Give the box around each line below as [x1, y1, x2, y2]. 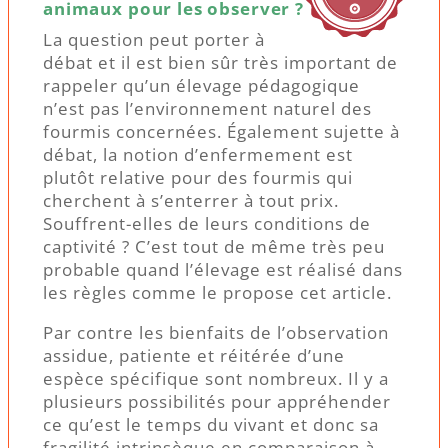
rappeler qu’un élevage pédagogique [43, 74, 360, 98]
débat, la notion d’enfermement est [43, 143, 353, 167]
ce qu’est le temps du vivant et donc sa [43, 413, 379, 437]
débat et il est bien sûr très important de [43, 51, 398, 75]
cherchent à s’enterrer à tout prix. [43, 189, 339, 213]
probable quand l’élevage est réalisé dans [43, 258, 403, 282]
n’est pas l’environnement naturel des [43, 97, 372, 121]
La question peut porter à [43, 28, 265, 52]
